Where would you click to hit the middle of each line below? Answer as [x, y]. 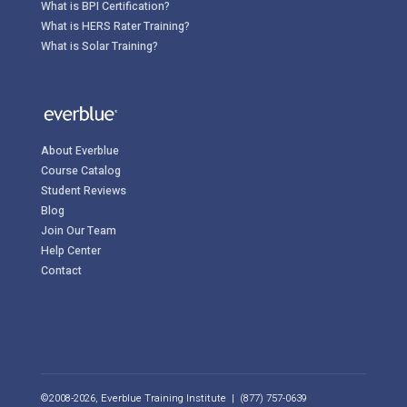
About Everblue [79, 150]
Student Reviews [83, 190]
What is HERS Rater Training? [115, 26]
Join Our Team [78, 230]
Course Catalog [80, 170]
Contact [61, 270]
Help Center [70, 250]
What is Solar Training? [99, 46]
